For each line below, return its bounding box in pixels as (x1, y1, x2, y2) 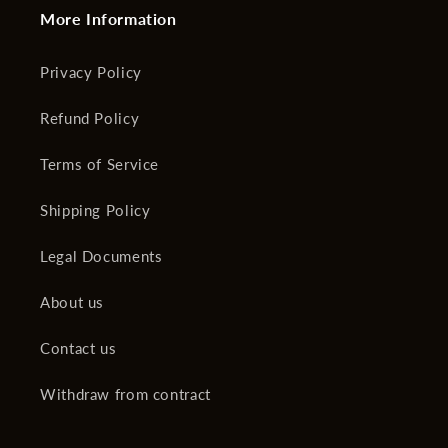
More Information (40, 8, 177, 28)
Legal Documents (40, 247, 163, 266)
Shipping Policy (40, 201, 151, 220)
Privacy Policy (40, 63, 142, 82)
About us (40, 293, 105, 312)
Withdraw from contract (40, 385, 211, 404)
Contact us (40, 339, 117, 358)
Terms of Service (40, 155, 160, 174)
